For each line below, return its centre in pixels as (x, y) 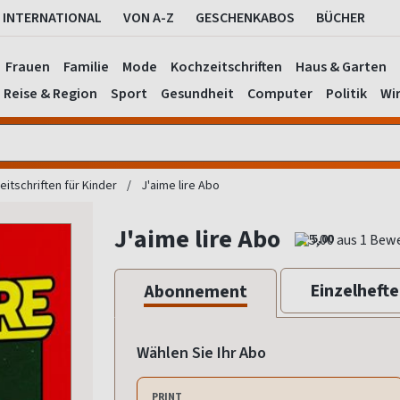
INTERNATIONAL (52, 17)
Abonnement (196, 292)
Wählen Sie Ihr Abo (201, 353)
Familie (86, 67)
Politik (346, 93)
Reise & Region (50, 93)
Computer (279, 93)
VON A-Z (149, 17)
